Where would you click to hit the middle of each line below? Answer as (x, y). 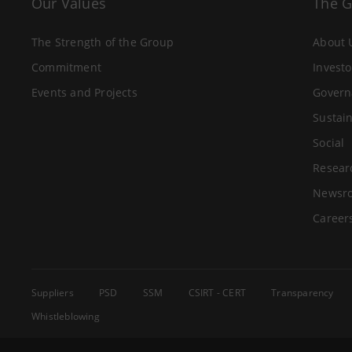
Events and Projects (84, 92)
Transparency (302, 293)
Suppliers (53, 293)
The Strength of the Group (103, 42)
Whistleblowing (66, 316)
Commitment (66, 67)
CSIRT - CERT (217, 293)
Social (329, 143)
